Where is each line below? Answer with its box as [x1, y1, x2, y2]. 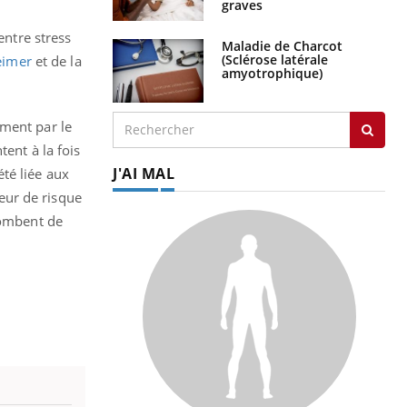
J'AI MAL [113, 163, 174, 184]
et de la [31, 51, 82, 70]
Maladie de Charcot [222, 36, 342, 55]
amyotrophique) [222, 64, 323, 82]
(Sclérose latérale [222, 50, 328, 68]
